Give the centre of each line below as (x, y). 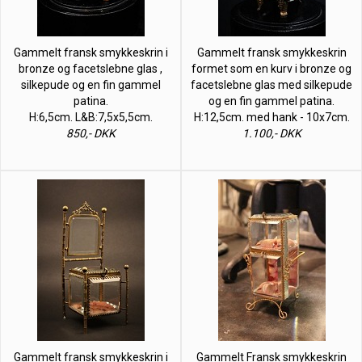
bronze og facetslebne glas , (90, 68)
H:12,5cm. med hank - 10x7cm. (271, 117)
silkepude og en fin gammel (90, 84)
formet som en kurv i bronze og (271, 68)
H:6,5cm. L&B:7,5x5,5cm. (90, 117)
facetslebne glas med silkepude (271, 84)
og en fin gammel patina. (271, 101)
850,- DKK (90, 133)
